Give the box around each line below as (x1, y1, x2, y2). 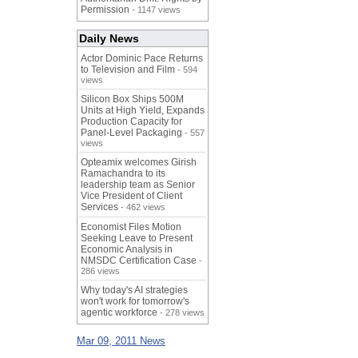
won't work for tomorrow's (81, 296, 189, 308)
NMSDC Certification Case (81, 255, 197, 267)
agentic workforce (81, 307, 157, 319)
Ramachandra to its (81, 168, 165, 180)
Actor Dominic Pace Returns (81, 53, 203, 65)
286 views (81, 266, 120, 276)
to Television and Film (81, 64, 175, 76)
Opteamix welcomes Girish (81, 157, 197, 169)
